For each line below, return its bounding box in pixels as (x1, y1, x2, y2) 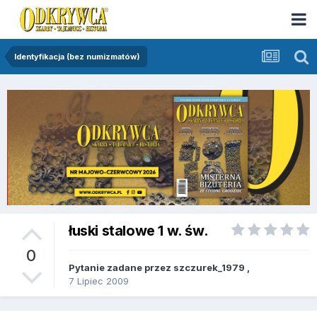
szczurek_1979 (173, 262, 245, 273)
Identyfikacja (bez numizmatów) (14, 52, 140, 62)
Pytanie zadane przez (69, 262, 173, 273)
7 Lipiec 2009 (69, 275, 129, 287)
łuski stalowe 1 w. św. (69, 221, 209, 239)
